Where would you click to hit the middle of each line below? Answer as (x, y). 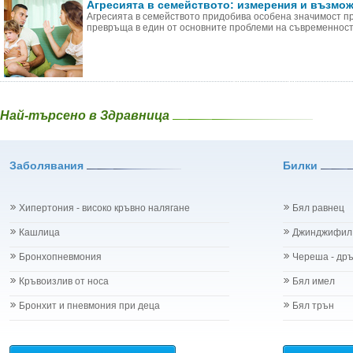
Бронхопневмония (60, 257)
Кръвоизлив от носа (64, 281)
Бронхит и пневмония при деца (89, 306)
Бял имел (314, 281)
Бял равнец (318, 208)
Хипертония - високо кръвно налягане (104, 208)
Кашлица (39, 232)
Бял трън (313, 306)
